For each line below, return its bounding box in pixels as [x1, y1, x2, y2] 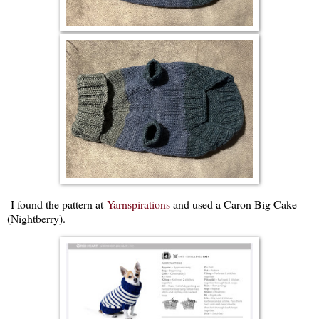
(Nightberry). [7, 211, 66, 226]
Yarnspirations [107, 197, 170, 212]
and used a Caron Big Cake [170, 197, 297, 212]
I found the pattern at [7, 197, 107, 212]
